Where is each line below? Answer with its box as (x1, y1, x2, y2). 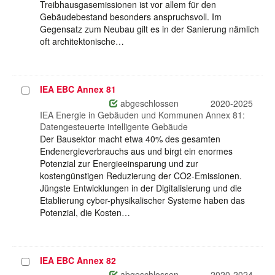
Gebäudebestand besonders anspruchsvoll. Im (40, 10, 222, 23)
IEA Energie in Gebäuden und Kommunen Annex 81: (40, 109, 245, 122)
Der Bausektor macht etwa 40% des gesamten (40, 133, 220, 145)
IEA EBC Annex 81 (40, 83, 116, 96)
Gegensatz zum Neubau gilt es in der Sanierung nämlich (40, 23, 259, 36)
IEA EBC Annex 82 (40, 254, 116, 267)
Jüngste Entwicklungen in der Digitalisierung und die (40, 182, 242, 195)
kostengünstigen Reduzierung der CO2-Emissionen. (40, 169, 242, 182)
